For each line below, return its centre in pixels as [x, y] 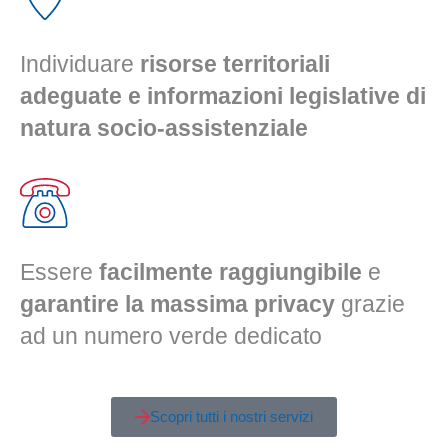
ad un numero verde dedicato [171, 336]
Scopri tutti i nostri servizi [231, 416]
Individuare [80, 63]
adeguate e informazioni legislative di [223, 95]
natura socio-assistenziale [164, 127]
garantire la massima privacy [177, 304]
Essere [59, 272]
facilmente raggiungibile [230, 272]
